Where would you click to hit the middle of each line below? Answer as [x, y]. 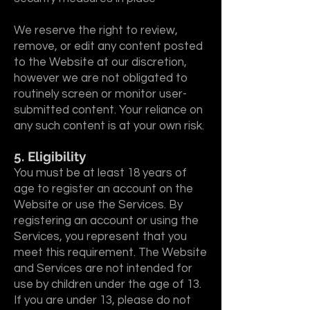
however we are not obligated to [101, 78]
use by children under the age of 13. [108, 284]
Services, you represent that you [100, 237]
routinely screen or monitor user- [100, 94]
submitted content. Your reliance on [108, 110]
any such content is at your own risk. [109, 126]
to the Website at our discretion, [100, 62]
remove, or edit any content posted [108, 46]
